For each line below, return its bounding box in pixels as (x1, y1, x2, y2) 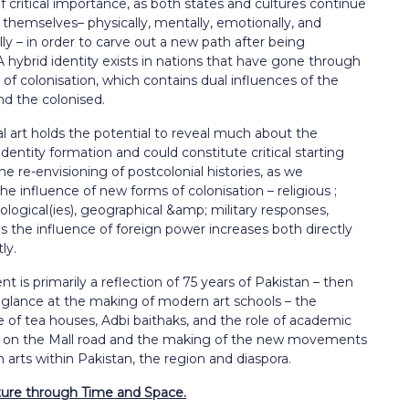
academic (289, 312, 352, 329)
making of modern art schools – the (89, 293, 318, 309)
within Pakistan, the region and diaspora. (36, 351, 292, 367)
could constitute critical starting (143, 144, 345, 161)
